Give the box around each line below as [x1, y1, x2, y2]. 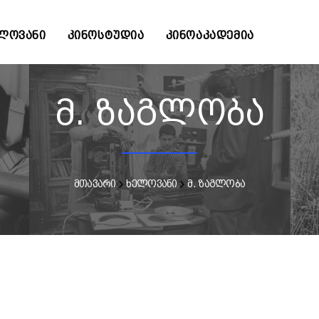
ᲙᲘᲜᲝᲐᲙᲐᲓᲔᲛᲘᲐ [165, 28, 254, 42]
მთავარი [73, 178, 116, 189]
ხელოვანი [126, 178, 177, 189]
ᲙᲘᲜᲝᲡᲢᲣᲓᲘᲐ [67, 28, 145, 42]
